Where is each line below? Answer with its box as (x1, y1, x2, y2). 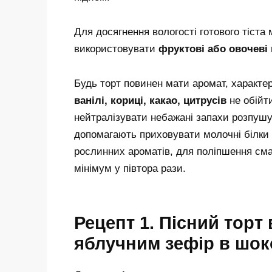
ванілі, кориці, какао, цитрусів (74, 95, 226, 107)
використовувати (74, 43, 158, 55)
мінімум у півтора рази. (74, 163, 186, 175)
